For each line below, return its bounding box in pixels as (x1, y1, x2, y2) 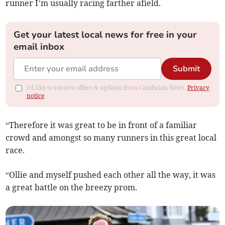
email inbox (14, 41, 65, 53)
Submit (172, 63, 200, 74)
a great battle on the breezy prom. (6, 182, 138, 192)
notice (27, 92, 45, 99)
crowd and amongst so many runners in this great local (6, 133, 217, 143)
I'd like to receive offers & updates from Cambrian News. (27, 84, 188, 91)
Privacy (187, 84, 210, 91)
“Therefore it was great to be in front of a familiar (6, 120, 197, 130)
